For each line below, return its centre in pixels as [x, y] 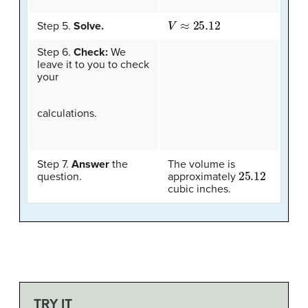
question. [59, 176]
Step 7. [54, 164]
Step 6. [55, 52]
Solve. [89, 26]
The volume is [201, 164]
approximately [203, 176]
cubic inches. [199, 189]
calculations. [67, 113]
